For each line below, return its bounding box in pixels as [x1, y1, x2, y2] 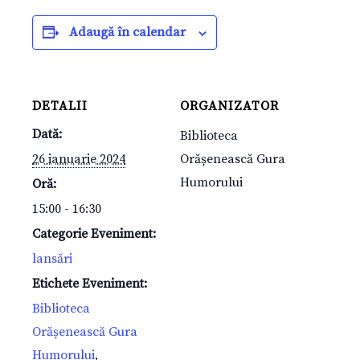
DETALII [32, 98, 88, 115]
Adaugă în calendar [69, 24, 186, 41]
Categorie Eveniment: [32, 226, 156, 243]
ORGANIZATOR [180, 98, 279, 115]
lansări [32, 251, 72, 268]
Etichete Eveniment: [32, 276, 147, 292]
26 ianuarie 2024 [32, 151, 125, 168]
